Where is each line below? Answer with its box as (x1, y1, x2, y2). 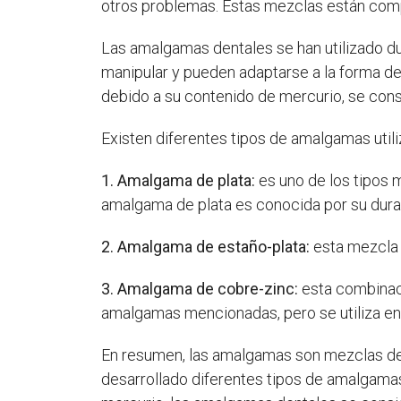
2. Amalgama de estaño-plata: (101, 236, 314, 256)
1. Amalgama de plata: (101, 170, 260, 190)
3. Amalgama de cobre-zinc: (101, 278, 303, 298)
